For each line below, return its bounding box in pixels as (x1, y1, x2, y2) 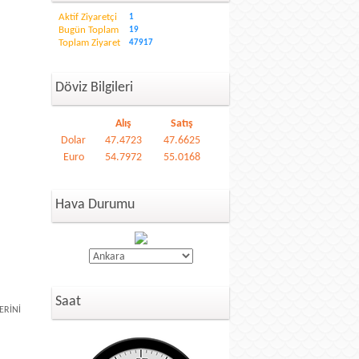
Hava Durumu (55, 197, 135, 212)
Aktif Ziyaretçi (58, 12, 117, 22)
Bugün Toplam (58, 25, 119, 35)
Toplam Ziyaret (58, 38, 120, 48)
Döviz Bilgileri (55, 80, 133, 95)
